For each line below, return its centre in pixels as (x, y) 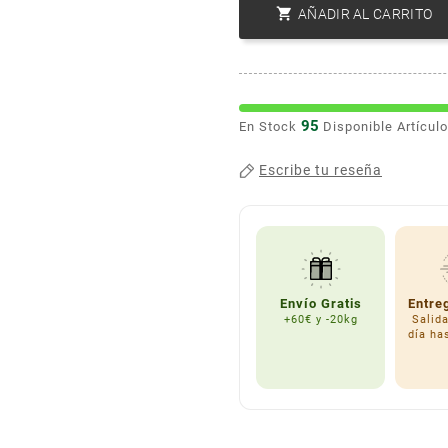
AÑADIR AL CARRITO (365, 13)
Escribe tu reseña (320, 170)
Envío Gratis (320, 303)
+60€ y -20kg (320, 319)
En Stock (268, 126)
